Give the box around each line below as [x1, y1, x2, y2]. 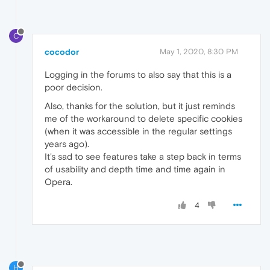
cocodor [45, 46, 79, 57]
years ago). [45, 138, 89, 149]
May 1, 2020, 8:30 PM [160, 46, 238, 56]
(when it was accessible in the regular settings [45, 125, 232, 136]
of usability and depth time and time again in [45, 163, 225, 174]
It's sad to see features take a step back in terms [45, 151, 241, 162]
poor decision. [45, 81, 102, 92]
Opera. [45, 176, 72, 187]
